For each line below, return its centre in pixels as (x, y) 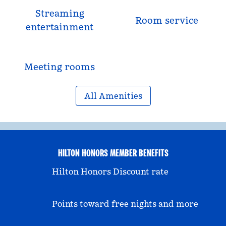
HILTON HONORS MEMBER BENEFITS (113, 153)
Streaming (60, 13)
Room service (166, 20)
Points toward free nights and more (125, 204)
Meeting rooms (60, 67)
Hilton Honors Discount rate (110, 172)
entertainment (60, 27)
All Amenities (113, 96)
